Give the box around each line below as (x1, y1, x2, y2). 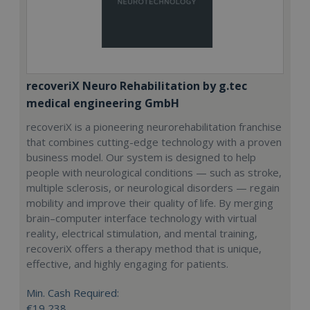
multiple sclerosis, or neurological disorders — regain (26, 181, 280, 195)
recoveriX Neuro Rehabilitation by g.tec (26, 78, 247, 94)
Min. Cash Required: (26, 286, 119, 300)
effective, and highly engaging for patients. (26, 257, 228, 271)
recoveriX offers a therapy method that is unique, (26, 241, 262, 256)
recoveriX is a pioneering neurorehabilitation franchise (26, 120, 282, 134)
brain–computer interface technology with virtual (26, 211, 257, 226)
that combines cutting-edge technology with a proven (26, 135, 282, 149)
